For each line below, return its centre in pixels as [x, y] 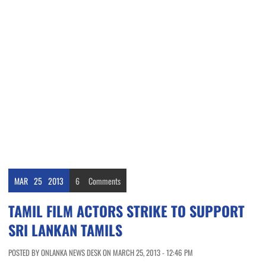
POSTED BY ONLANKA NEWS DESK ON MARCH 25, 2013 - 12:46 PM [101, 253]
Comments [104, 181]
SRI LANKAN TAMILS [65, 230]
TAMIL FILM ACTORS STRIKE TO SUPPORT [126, 211]
